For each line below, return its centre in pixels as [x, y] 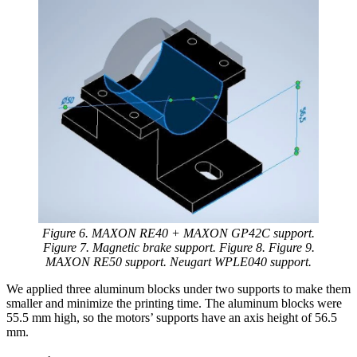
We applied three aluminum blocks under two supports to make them [178, 288]
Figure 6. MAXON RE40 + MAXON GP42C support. [178, 233]
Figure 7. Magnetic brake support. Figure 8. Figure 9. [178, 247]
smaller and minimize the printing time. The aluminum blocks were [174, 303]
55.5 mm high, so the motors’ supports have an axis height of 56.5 [172, 317]
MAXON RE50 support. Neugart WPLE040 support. [178, 261]
